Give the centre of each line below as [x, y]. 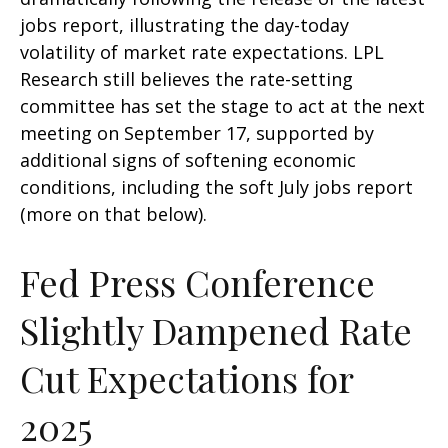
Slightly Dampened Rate [216, 330]
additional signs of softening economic [188, 160]
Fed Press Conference [197, 282]
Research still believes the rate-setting [186, 79]
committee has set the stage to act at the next [222, 106]
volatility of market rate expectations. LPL [202, 52]
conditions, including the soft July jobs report [216, 187]
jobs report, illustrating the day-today [184, 25]
